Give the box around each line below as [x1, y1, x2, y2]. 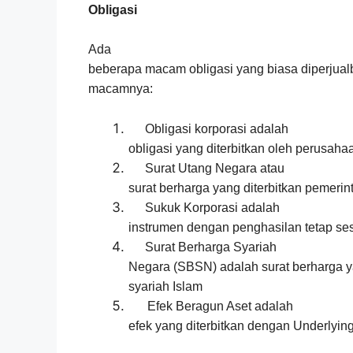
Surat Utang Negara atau [145, 161, 284, 175]
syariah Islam [128, 279, 203, 293]
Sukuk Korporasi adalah [145, 200, 280, 214]
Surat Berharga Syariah [145, 240, 277, 254]
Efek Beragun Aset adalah [147, 299, 293, 313]
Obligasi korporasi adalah [145, 121, 288, 136]
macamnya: [88, 82, 153, 96]
